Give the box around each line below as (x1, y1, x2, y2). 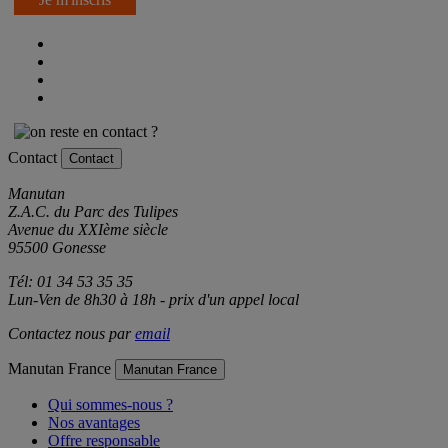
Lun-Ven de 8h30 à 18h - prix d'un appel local (8, 290, 299, 308)
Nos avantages (48, 413, 140, 431)
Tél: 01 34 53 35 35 (8, 272, 133, 290)
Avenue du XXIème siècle (8, 220, 168, 238)
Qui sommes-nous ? (48, 395, 173, 413)
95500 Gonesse (8, 238, 106, 256)
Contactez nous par (8, 324, 135, 342)
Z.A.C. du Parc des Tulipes (8, 202, 178, 220)
